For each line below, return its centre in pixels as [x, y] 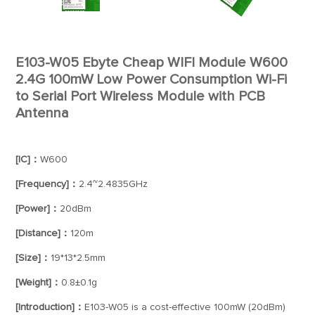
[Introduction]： [50, 307]
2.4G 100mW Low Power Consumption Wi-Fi [152, 79]
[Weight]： [39, 283]
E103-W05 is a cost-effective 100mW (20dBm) [185, 307]
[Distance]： [43, 233]
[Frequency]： [47, 184]
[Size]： [33, 258]
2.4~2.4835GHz [114, 184]
